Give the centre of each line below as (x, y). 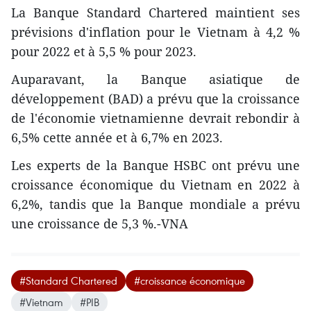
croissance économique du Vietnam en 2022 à (155, 185)
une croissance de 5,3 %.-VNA (100, 224)
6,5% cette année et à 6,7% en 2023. (117, 138)
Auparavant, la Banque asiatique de (155, 79)
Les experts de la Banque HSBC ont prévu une (155, 166)
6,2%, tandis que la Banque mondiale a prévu (155, 204)
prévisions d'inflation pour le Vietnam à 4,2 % (155, 32)
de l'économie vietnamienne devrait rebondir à (155, 118)
